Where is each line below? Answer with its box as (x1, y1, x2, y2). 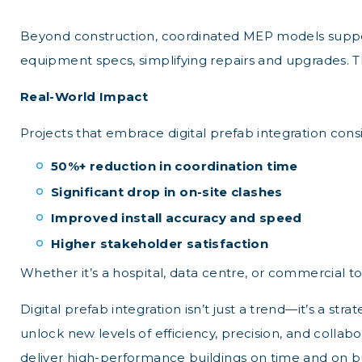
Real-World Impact (20, 89, 149, 104)
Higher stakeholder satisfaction (51, 236, 269, 251)
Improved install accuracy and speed (51, 210, 302, 225)
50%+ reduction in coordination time (51, 158, 298, 174)
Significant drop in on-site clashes (51, 184, 283, 200)
